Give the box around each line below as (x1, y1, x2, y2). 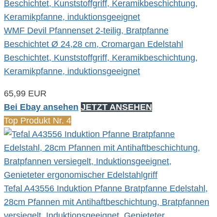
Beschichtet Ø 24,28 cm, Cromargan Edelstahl (4, 39, 183, 49)
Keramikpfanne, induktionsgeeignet (4, 66, 140, 76)
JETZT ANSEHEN (81, 102, 152, 112)
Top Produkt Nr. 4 (4, 115, 71, 125)
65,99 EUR (4, 88, 46, 98)
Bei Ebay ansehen (4, 102, 78, 112)
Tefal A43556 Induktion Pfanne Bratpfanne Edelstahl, (4, 183, 208, 193)
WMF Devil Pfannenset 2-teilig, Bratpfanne (4, 25, 169, 35)
